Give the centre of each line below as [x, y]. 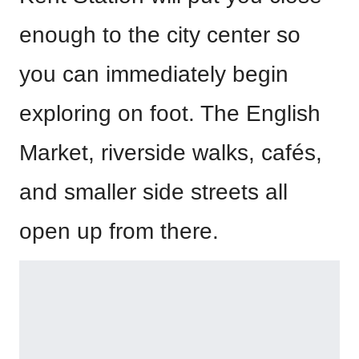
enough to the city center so [160, 34]
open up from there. [119, 231]
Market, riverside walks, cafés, [171, 152]
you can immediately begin [154, 74]
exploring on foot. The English [170, 113]
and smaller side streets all [153, 192]
